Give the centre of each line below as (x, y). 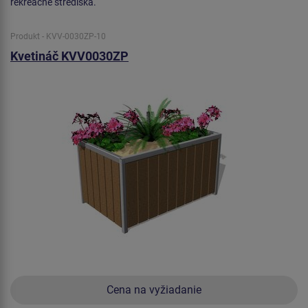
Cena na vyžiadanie (154, 289)
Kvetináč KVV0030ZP (69, 56)
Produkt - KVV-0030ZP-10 (58, 36)
